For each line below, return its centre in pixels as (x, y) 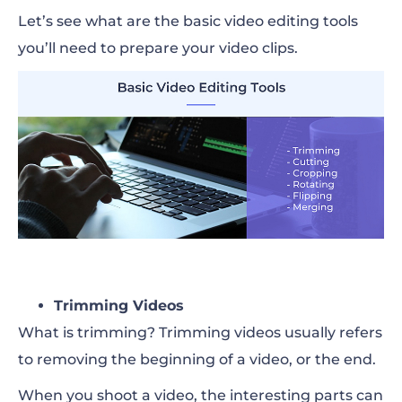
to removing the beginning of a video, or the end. (199, 359)
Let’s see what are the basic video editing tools (188, 21)
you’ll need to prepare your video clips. (158, 48)
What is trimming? (88, 332)
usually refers (332, 332)
